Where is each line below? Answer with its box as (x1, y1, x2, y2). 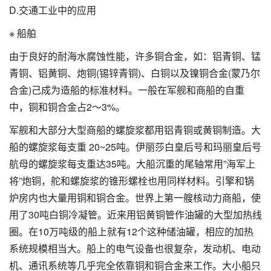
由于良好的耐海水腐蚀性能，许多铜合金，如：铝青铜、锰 (9, 48, 261, 63)
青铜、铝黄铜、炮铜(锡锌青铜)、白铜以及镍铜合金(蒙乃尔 (9, 65, 260, 80)
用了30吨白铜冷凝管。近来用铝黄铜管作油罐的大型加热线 (9, 207, 262, 221)
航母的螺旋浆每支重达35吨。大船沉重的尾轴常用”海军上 (9, 156, 255, 171)
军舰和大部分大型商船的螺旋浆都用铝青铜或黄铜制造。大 (9, 122, 261, 137)
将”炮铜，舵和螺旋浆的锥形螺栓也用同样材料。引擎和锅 (9, 173, 254, 188)
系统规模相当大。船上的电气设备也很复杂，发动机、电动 (9, 241, 261, 255)
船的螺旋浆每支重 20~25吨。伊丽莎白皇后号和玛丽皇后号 (9, 139, 261, 154)
